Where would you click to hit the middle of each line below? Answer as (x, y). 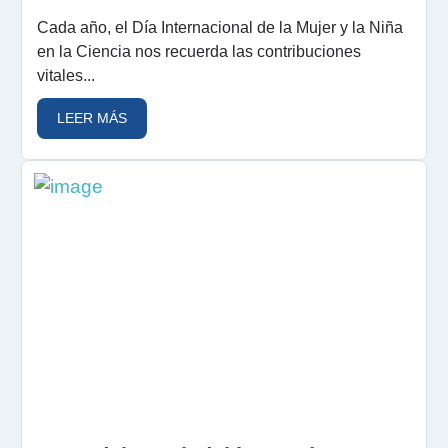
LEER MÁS (92, 117)
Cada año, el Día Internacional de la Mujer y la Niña (220, 27)
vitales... (66, 75)
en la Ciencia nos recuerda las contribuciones (199, 51)
